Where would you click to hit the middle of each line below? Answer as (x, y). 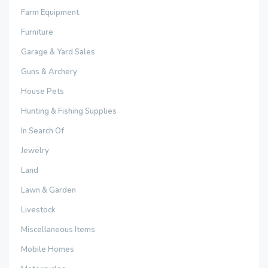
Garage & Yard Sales (58, 52)
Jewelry (35, 151)
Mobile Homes (48, 249)
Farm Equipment (50, 13)
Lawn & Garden (48, 190)
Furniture (37, 32)
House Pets (42, 92)
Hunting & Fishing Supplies (69, 111)
